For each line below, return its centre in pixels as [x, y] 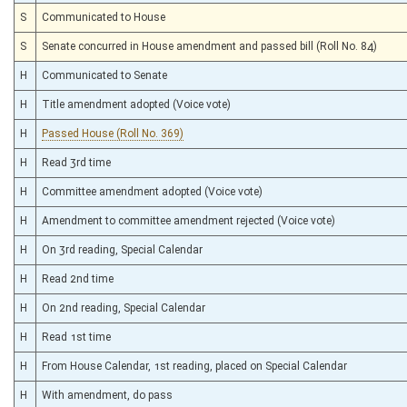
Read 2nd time [78, 278]
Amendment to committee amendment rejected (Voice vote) [189, 220]
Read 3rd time [76, 162]
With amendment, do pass [107, 395]
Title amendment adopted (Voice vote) [136, 104]
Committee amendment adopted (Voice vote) [152, 191]
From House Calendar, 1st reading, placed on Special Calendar [194, 366]
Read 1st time [76, 337]
